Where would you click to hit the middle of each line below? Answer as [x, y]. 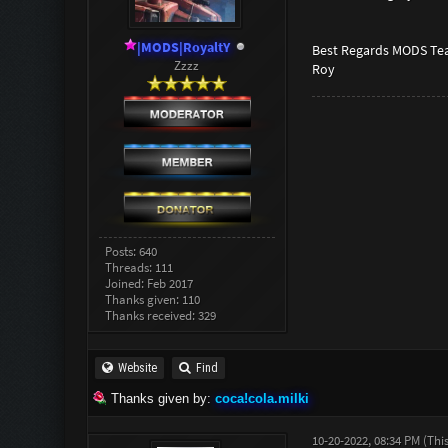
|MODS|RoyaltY [184, 47]
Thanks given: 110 [153, 300]
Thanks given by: [160, 399]
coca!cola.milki [261, 399]
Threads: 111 [139, 268]
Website [137, 368]
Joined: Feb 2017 [149, 284]
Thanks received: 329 [161, 316]
